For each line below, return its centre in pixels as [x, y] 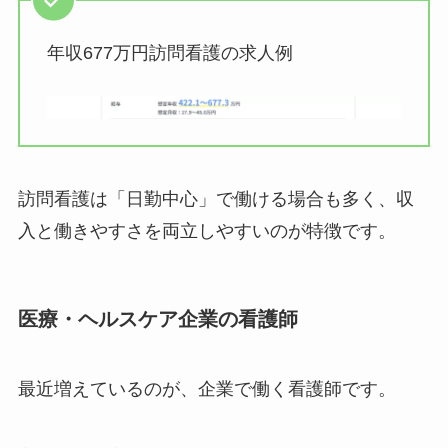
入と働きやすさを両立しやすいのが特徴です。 [206, 231]
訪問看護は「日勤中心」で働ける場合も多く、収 [215, 199]
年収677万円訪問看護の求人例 [169, 52]
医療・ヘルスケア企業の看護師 [157, 319]
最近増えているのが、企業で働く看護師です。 [206, 388]
